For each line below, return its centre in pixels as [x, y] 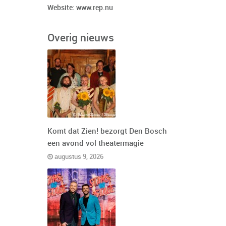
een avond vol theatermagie [96, 144]
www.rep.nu [95, 8]
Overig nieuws [81, 38]
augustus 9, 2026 [78, 157]
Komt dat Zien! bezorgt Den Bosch [107, 132]
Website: [62, 8]
